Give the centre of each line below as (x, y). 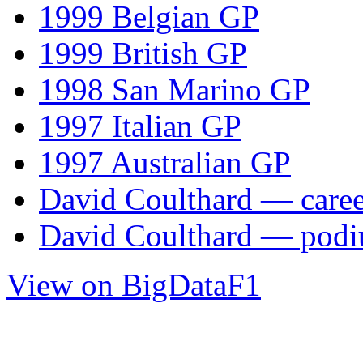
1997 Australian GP (165, 162)
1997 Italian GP (140, 126)
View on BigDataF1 (134, 284)
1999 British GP (143, 53)
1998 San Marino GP (175, 89)
